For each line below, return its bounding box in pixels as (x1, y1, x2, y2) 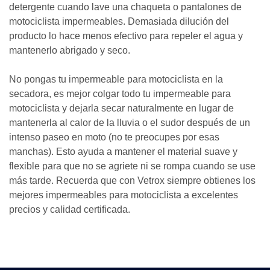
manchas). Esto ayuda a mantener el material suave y (9, 146, 237, 157)
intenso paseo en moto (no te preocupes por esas (9, 132, 219, 142)
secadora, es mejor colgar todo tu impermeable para (9, 89, 231, 99)
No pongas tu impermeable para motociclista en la (9, 74, 223, 84)
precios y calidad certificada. (9, 204, 130, 215)
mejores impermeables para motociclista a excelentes (9, 190, 238, 200)
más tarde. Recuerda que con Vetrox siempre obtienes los (9, 175, 256, 186)
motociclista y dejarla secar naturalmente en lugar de (9, 103, 234, 113)
